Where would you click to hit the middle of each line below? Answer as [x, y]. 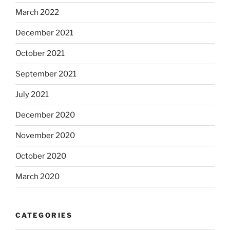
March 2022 [37, 12]
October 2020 [41, 156]
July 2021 [32, 94]
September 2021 [46, 74]
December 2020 [45, 115]
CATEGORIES [44, 215]
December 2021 [44, 33]
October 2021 [40, 53]
